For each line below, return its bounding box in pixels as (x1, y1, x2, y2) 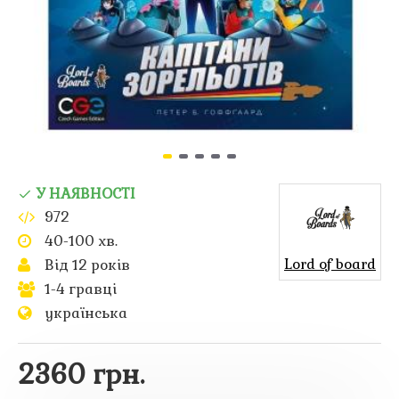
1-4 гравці (45, 279, 117, 298)
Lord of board (284, 255, 376, 273)
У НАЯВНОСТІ (37, 184, 135, 203)
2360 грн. (18, 357, 144, 392)
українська (45, 303, 127, 322)
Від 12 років (45, 255, 130, 274)
